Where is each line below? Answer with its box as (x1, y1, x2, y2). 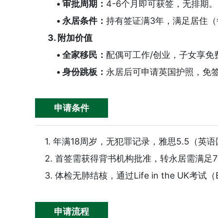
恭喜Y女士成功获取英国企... (92, 38, 173, 46)
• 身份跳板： (56, 67, 106, 77)
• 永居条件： (56, 16, 106, 26)
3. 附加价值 (48, 33, 92, 43)
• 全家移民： (56, 50, 106, 60)
